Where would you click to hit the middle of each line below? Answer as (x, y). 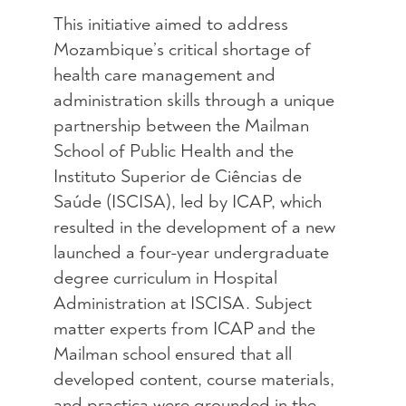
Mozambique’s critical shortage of (182, 50)
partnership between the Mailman (181, 126)
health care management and (164, 75)
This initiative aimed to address (170, 24)
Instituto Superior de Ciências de (177, 177)
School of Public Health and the (173, 151)
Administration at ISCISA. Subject (182, 304)
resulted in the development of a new (194, 227)
